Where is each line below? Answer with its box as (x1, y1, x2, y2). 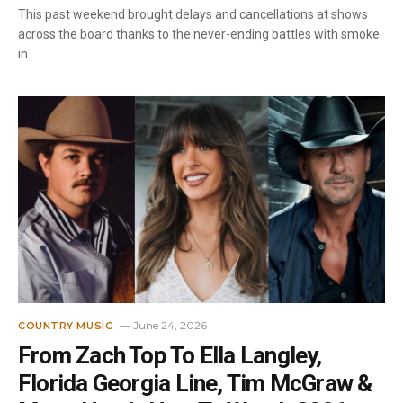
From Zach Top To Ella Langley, (18, 341, 322, 369)
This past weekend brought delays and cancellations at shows (18, 7, 368, 22)
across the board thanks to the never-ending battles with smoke (18, 27, 380, 41)
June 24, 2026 (133, 318, 208, 332)
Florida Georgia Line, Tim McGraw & (18, 369, 372, 397)
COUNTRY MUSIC (18, 318, 113, 332)
